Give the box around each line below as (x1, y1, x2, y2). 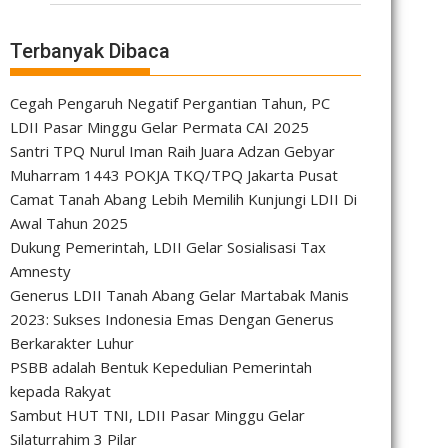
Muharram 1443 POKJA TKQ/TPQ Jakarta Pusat (10, 165, 338, 186)
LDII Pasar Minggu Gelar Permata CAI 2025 (10, 117, 309, 138)
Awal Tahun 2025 (10, 213, 128, 234)
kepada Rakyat (10, 381, 111, 402)
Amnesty (10, 261, 71, 282)
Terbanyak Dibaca (10, 39, 170, 64)
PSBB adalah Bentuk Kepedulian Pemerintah (10, 357, 312, 378)
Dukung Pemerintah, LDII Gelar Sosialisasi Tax (10, 237, 326, 258)
